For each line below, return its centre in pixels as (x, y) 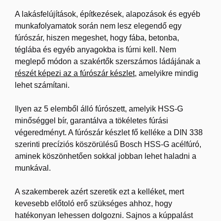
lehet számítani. (42, 85)
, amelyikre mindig (166, 74)
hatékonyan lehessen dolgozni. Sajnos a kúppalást (104, 216)
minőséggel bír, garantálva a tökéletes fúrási (92, 121)
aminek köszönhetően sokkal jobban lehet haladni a (106, 156)
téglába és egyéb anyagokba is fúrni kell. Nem (95, 50)
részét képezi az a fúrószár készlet (75, 74)
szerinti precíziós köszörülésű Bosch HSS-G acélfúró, (108, 145)
